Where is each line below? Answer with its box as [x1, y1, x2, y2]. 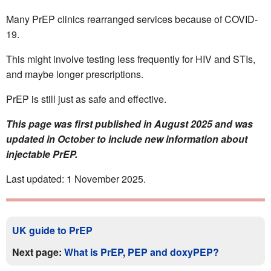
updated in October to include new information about [6, 132, 247, 146]
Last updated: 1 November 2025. [6, 172, 146, 186]
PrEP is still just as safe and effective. [6, 92, 166, 106]
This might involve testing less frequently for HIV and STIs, [6, 52, 255, 67]
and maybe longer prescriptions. [6, 67, 143, 82]
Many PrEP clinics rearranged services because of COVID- [6, 12, 258, 27]
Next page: [12, 245, 64, 260]
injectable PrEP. [6, 147, 77, 162]
